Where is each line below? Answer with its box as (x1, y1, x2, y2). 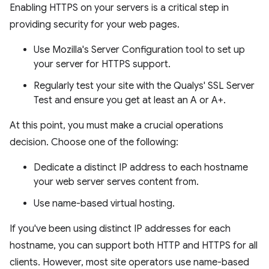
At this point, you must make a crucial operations (10, 119, 223, 131)
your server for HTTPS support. (34, 58, 171, 70)
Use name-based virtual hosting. (34, 198, 175, 210)
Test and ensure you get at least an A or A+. (34, 94, 226, 106)
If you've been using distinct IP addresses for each (10, 223, 231, 235)
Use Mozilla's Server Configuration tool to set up (34, 44, 245, 56)
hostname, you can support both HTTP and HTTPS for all (10, 240, 258, 252)
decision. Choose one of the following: (10, 136, 178, 148)
